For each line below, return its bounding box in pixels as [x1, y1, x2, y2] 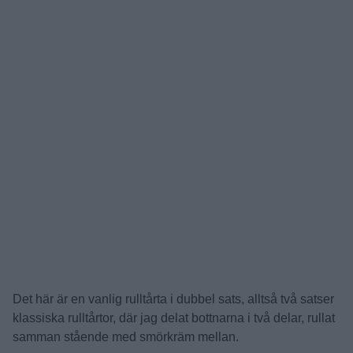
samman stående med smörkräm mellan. [13, 330, 239, 344]
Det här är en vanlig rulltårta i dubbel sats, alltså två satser [13, 292, 334, 306]
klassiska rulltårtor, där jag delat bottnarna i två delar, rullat [13, 311, 335, 325]
